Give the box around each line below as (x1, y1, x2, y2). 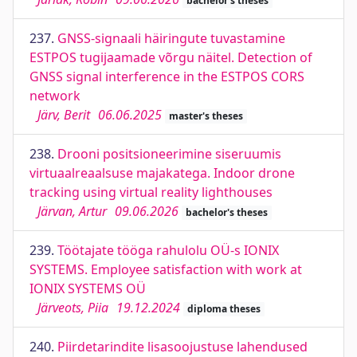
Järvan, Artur (37, 202, 107, 220)
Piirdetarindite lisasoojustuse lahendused (57, 338, 308, 355)
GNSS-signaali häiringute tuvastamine (57, 29, 285, 47)
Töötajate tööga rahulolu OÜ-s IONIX (57, 241, 279, 259)
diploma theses (186, 302, 261, 316)
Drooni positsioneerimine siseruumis (57, 145, 281, 163)
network (29, 87, 80, 104)
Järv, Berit (37, 106, 90, 124)
